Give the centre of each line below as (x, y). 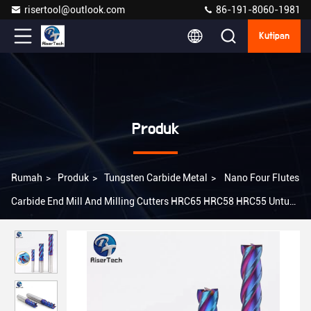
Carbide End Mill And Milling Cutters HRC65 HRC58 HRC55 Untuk (153, 201)
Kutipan (274, 36)
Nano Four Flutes (262, 178)
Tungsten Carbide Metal (156, 178)
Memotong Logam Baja (62, 225)
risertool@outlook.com (75, 10)
